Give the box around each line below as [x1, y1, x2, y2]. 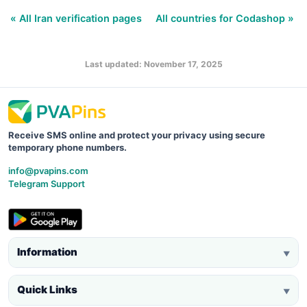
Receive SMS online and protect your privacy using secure [8, 129, 265, 140]
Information [17, 245, 77, 259]
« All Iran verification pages [10, 12, 145, 24]
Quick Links [17, 283, 77, 297]
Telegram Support [8, 177, 85, 189]
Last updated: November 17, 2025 [84, 58, 223, 69]
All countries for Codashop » [156, 12, 294, 24]
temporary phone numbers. [8, 141, 127, 153]
